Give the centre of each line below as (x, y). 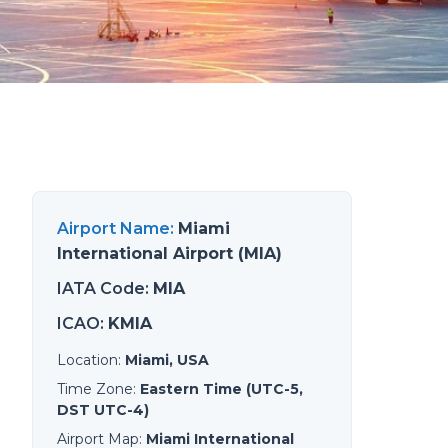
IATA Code (101, 288)
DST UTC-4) (103, 410)
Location (87, 360)
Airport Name (113, 228)
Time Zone (95, 389)
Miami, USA (167, 360)
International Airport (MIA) (169, 253)
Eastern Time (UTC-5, (221, 389)
